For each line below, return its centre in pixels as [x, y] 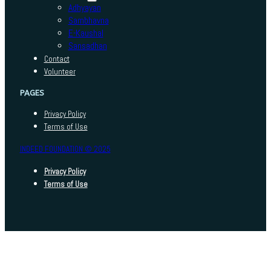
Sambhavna [88, 21]
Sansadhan [87, 46]
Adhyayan [84, 8]
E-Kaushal [86, 34]
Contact [57, 59]
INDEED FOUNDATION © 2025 [65, 149]
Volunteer [60, 72]
